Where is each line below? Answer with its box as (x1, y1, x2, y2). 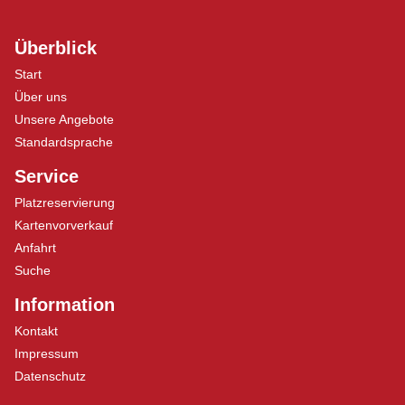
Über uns (14, 89, 67, 104)
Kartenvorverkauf (14, 218, 113, 232)
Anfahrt (14, 240, 56, 255)
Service (14, 166, 79, 186)
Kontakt (14, 324, 58, 338)
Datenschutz (14, 369, 86, 383)
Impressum (14, 346, 79, 361)
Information (14, 295, 115, 315)
